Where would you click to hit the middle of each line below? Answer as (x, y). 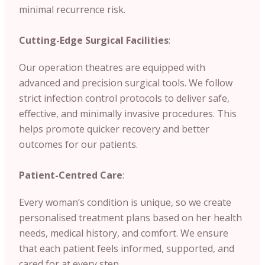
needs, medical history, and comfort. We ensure (124, 233)
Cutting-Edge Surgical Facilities (94, 40)
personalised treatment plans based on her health (130, 217)
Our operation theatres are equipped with (112, 67)
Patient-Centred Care (71, 175)
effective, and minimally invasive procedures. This (128, 113)
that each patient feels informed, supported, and (127, 248)
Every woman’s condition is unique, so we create (125, 202)
